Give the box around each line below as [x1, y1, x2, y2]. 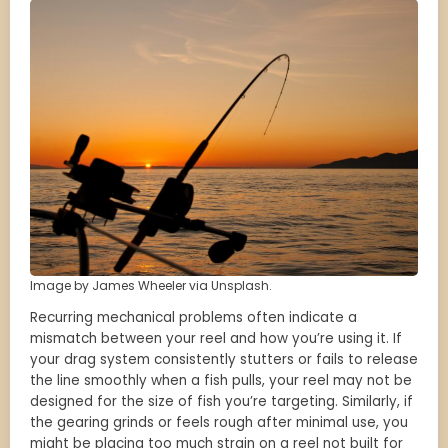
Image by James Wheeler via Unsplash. [30, 277, 272, 295]
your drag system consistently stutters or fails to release [30, 350, 418, 370]
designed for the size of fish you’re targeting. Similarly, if [30, 392, 413, 412]
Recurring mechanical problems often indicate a [30, 308, 357, 328]
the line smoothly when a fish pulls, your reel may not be [30, 371, 412, 391]
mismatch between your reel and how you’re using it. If [30, 329, 402, 349]
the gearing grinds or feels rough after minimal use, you [30, 413, 408, 433]
